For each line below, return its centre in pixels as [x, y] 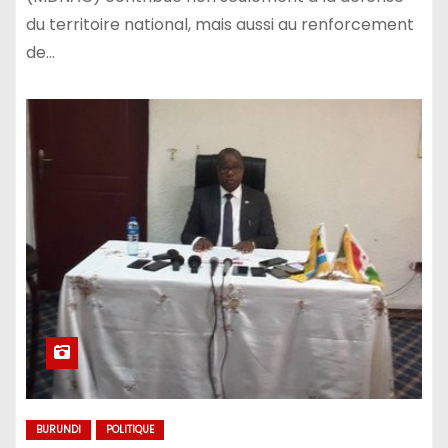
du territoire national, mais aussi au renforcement [220, 24]
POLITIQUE [130, 429]
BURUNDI [58, 429]
